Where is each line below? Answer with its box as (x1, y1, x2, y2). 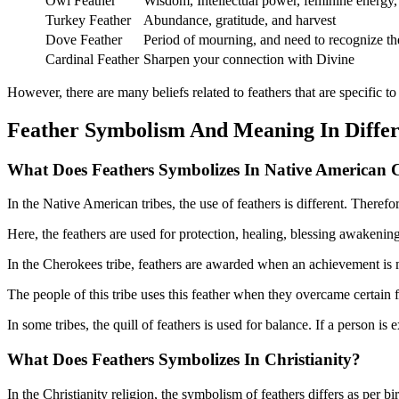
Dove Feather (45, 31, 122, 47)
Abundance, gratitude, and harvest (143, 12, 336, 28)
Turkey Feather (45, 12, 131, 28)
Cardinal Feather (45, 51, 139, 67)
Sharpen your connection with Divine (143, 51, 354, 67)
